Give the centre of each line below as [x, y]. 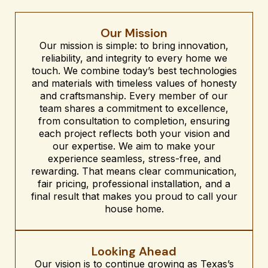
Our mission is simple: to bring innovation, [134, 45]
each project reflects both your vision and [134, 133]
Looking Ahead [134, 251]
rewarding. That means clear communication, [134, 171]
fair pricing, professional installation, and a [134, 183]
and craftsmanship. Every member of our [134, 95]
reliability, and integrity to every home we [134, 58]
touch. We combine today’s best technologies [134, 70]
